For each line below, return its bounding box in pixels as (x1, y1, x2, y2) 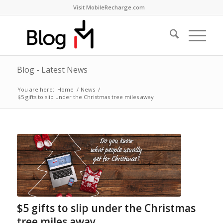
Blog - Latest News (16, 64, 88, 75)
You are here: (17, 86, 54, 93)
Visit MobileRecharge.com (73, 3, 145, 11)
